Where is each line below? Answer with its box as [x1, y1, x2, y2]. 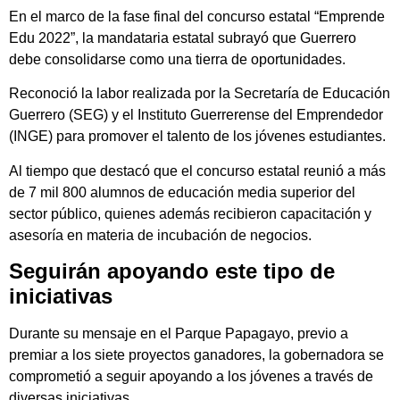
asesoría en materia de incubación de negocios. [9, 227, 312, 243]
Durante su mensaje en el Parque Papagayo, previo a [9, 326, 348, 342]
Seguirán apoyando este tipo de [9, 259, 335, 284]
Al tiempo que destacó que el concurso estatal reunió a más [9, 162, 386, 179]
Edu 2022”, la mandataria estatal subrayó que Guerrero [9, 30, 356, 46]
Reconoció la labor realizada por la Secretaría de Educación [9, 86, 390, 102]
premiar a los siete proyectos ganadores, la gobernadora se [9, 347, 384, 363]
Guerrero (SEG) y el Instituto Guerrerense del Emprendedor [9, 107, 383, 123]
